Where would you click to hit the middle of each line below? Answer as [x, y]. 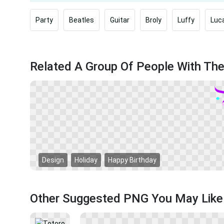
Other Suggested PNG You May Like [126, 198]
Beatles [81, 20]
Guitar [120, 20]
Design [53, 160]
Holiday [86, 160]
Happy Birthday [132, 160]
